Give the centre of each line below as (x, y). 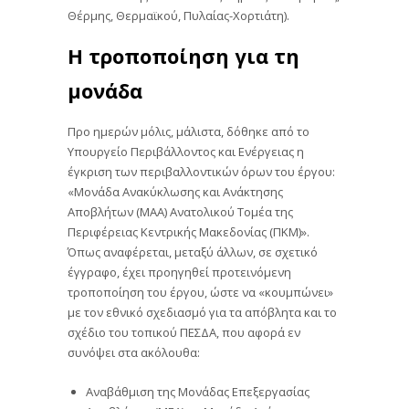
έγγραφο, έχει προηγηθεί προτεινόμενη (179, 271)
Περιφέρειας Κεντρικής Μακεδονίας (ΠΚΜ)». (189, 231)
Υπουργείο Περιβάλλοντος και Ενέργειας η (186, 150)
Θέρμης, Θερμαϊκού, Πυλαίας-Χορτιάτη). (178, 15)
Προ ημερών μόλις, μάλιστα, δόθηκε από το (189, 130)
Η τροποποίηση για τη (184, 55)
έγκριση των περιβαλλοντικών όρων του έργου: (201, 170)
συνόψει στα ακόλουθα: (134, 351)
